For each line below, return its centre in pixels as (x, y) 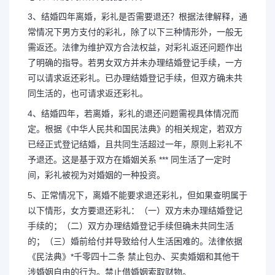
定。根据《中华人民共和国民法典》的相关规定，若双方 (135, 129)
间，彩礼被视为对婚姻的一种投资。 (96, 175)
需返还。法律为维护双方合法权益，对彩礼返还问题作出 (135, 47)
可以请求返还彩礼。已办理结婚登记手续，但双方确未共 (135, 78)
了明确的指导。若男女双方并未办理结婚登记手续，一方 (135, 62)
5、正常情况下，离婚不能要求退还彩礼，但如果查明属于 (137, 195)
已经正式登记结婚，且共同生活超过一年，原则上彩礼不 (135, 144)
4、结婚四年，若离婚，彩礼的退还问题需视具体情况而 (133, 113)
